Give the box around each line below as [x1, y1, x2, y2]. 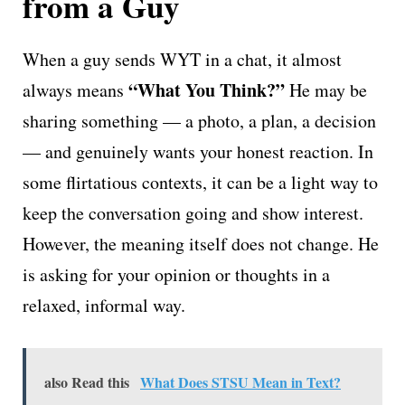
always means [23, 77, 128, 102]
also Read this [44, 371, 129, 392]
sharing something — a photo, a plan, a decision [23, 108, 376, 133]
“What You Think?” [128, 76, 285, 103]
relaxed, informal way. [23, 292, 185, 317]
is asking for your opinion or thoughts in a [23, 261, 330, 287]
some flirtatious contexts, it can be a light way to [23, 169, 378, 194]
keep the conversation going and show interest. [23, 200, 363, 225]
